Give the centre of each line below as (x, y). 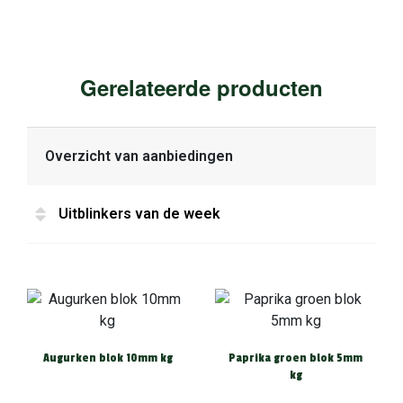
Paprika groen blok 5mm (296, 358)
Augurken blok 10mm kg (107, 358)
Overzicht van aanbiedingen (139, 157)
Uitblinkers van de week (139, 214)
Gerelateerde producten (201, 88)
